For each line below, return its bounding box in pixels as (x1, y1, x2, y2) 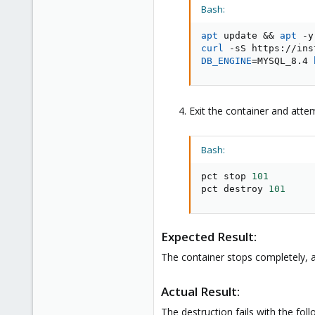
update (218, 30, 263, 41)
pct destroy (201, 183, 269, 194)
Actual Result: (161, 283, 240, 300)
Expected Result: (161, 228, 257, 245)
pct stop (201, 170, 252, 181)
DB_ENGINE (201, 55, 252, 66)
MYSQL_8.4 (257, 55, 314, 66)
